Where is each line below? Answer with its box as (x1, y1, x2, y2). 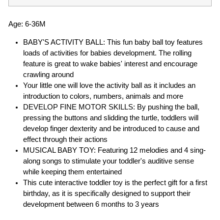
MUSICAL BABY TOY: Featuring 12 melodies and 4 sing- (23, 146, 206, 155)
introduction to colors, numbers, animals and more (23, 92, 183, 101)
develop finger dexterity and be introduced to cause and (23, 125, 199, 133)
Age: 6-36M (8, 20, 46, 28)
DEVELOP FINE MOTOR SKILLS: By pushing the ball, (23, 103, 199, 111)
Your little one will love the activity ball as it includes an (23, 82, 195, 90)
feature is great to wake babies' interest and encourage (23, 60, 197, 68)
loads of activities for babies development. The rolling (23, 49, 192, 57)
